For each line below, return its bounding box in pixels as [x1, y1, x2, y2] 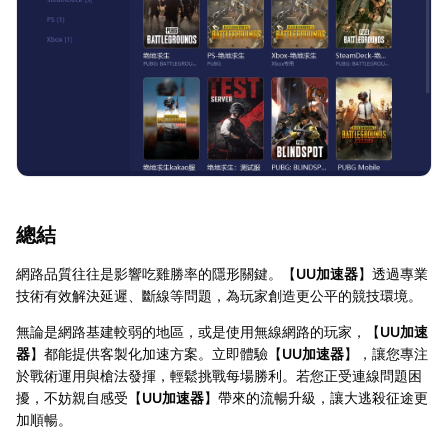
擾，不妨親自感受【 [16, 388, 142, 406]
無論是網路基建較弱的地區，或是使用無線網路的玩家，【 [16, 322, 380, 340]
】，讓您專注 [344, 344, 428, 362]
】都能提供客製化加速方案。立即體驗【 [30, 344, 282, 362]
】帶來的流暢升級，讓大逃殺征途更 [204, 388, 428, 406]
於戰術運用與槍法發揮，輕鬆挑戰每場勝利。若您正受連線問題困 [16, 366, 422, 384]
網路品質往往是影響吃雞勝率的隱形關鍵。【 [16, 264, 296, 282]
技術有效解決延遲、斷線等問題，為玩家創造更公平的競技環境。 [16, 286, 422, 304]
